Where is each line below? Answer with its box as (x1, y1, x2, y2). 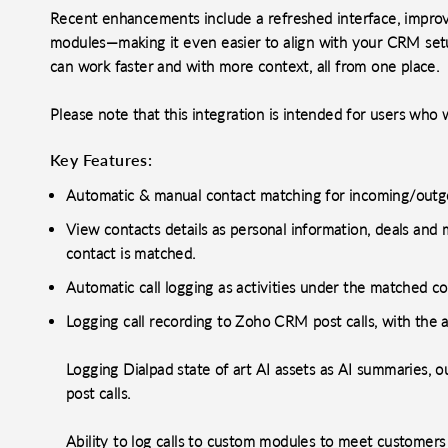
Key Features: (50, 150, 153, 169)
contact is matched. (66, 244, 197, 262)
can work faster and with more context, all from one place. (50, 57, 441, 75)
